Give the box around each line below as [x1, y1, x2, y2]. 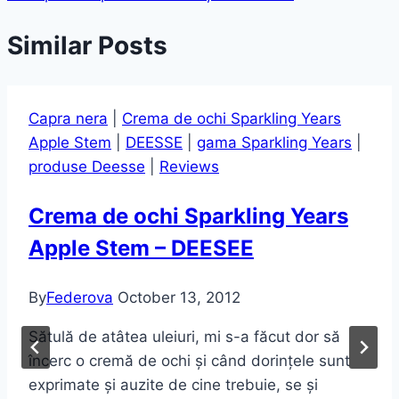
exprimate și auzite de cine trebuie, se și [28, 375, 318, 394]
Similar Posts [7, 30, 167, 61]
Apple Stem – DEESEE [28, 234, 254, 261]
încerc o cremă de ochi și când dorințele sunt [28, 351, 350, 370]
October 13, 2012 [118, 288, 240, 306]
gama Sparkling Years [197, 133, 352, 151]
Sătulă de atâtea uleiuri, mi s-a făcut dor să [28, 327, 340, 346]
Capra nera [28, 109, 108, 127]
